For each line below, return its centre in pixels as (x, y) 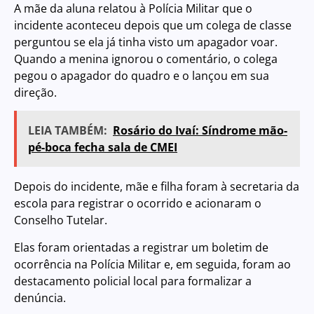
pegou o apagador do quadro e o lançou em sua (142, 75)
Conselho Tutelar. (61, 220)
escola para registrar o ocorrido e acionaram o (138, 204)
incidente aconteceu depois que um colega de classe (153, 25)
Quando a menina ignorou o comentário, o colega (146, 59)
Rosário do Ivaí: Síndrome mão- (200, 131)
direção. (35, 92)
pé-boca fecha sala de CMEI (103, 148)
